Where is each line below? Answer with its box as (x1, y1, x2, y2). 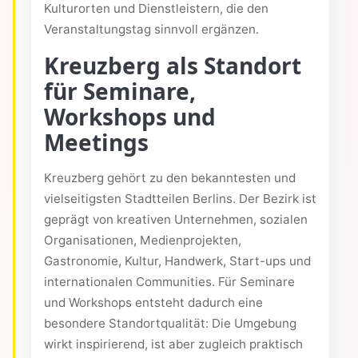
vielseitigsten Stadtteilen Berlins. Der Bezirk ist (44, 191, 316, 207)
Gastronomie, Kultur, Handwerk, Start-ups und (44, 253, 311, 269)
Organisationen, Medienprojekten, (44, 233, 241, 249)
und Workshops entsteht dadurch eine (44, 295, 263, 311)
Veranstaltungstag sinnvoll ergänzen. (44, 22, 259, 38)
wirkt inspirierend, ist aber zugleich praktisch (44, 336, 303, 352)
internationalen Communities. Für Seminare (44, 274, 295, 290)
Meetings (44, 127, 149, 158)
